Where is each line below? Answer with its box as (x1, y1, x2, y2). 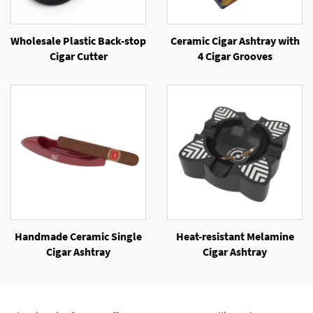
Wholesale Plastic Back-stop (10, 34, 146, 48)
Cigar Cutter (49, 49, 108, 63)
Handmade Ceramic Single (15, 229, 142, 243)
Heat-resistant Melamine (175, 229, 294, 243)
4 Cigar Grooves (197, 49, 272, 63)
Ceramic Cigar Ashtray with (170, 34, 300, 48)
